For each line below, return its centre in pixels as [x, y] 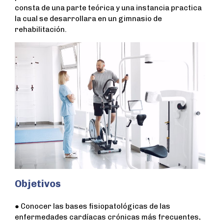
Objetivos [38, 184]
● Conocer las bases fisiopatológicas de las [93, 206]
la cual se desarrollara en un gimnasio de [88, 18]
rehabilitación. [41, 29]
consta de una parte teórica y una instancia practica [108, 8]
